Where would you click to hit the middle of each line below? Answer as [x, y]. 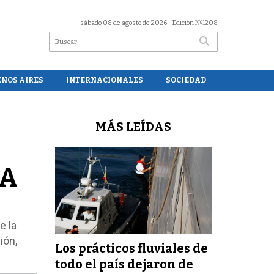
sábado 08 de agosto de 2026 [124, 23]
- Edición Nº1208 [192, 23]
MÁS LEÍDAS [134, 126]
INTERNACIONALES [104, 80]
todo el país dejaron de [124, 264]
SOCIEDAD [186, 80]
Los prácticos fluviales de [132, 248]
